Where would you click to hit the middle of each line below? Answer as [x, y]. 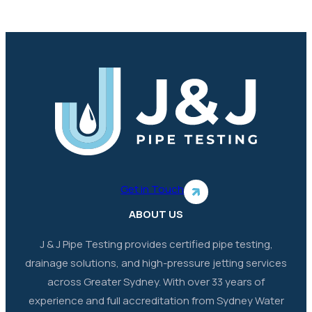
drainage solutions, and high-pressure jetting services [156, 263]
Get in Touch [153, 189]
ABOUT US [156, 214]
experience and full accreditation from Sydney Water [156, 301]
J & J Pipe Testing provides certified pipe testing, [156, 244]
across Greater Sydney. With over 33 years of [156, 282]
